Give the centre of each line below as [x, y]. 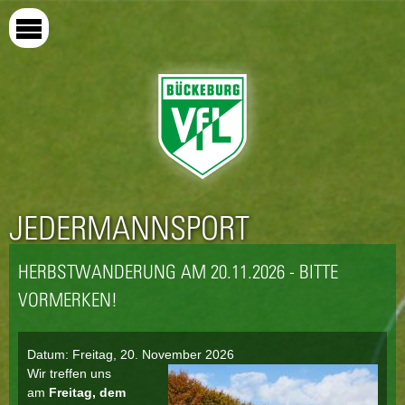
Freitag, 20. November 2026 [153, 354]
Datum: [50, 354]
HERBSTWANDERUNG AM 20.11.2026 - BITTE [178, 272]
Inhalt [161, 48]
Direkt [162, 10]
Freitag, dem [87, 392]
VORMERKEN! [68, 300]
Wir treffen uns [69, 373]
